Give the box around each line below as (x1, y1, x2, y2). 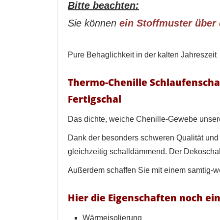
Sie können (68, 17, 119, 28)
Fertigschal (68, 92, 121, 106)
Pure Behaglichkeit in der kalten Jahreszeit (68, 50, 217, 59)
